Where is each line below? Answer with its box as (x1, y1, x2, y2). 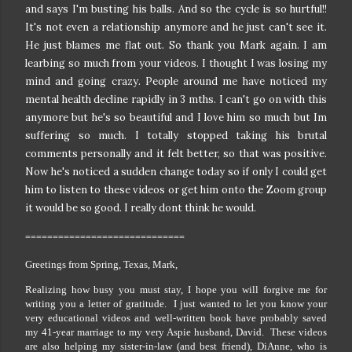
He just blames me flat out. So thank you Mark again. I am (25, 38, 327, 53)
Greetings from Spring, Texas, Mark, (25, 258, 178, 271)
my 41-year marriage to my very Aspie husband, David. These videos (25, 326, 327, 339)
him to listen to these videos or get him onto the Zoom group (25, 183, 327, 197)
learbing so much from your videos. (25, 57, 202, 71)
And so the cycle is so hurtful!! (178, 2, 327, 16)
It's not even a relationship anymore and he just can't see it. (25, 20, 327, 35)
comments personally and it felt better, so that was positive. (25, 147, 327, 161)
